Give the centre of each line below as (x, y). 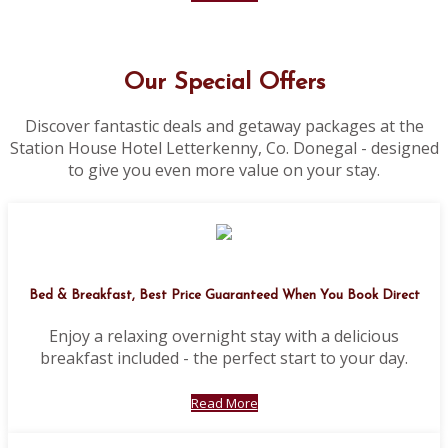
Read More (224, 402)
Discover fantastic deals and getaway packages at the (224, 126)
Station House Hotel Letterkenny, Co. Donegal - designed (224, 148)
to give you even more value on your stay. (224, 170)
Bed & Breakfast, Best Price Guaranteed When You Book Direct (224, 296)
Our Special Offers (224, 83)
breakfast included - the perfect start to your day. (224, 357)
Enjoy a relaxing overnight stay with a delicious (224, 335)
